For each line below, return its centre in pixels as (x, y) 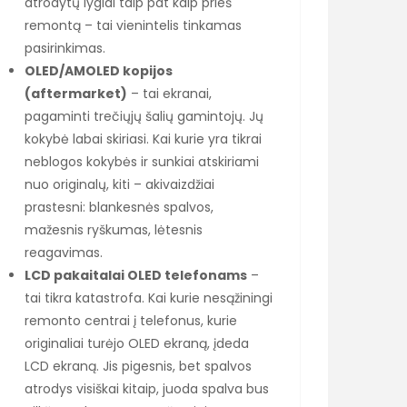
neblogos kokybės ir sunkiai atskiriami (142, 161)
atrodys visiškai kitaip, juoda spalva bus (147, 388)
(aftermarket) (76, 93)
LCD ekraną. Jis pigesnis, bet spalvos (138, 366)
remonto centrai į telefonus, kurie (131, 320)
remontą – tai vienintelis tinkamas (133, 25)
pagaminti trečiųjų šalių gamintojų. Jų (144, 116)
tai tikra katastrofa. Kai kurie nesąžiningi (149, 298)
